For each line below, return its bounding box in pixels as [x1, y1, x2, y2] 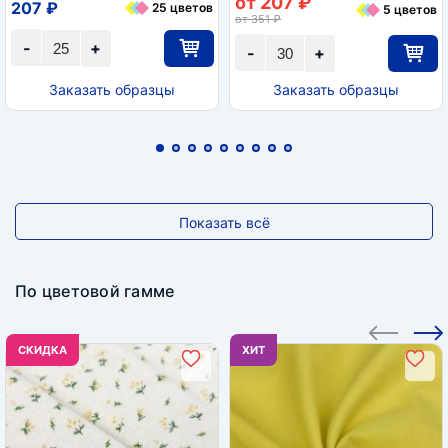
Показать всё [178, 213, 270, 231]
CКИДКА [18, 342, 67, 357]
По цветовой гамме [15, 280, 175, 301]
